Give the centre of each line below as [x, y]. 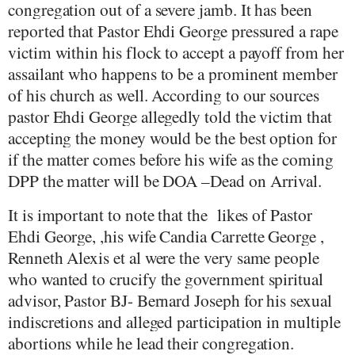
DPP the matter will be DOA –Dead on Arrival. [165, 181]
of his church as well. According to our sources [164, 95]
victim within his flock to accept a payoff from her [176, 52]
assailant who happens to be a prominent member [173, 74]
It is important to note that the [108, 214]
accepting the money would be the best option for [172, 138]
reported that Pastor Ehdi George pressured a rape [173, 31]
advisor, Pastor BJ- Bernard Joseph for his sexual [170, 300]
